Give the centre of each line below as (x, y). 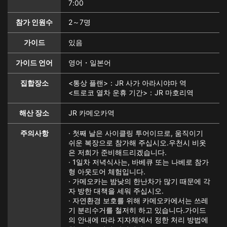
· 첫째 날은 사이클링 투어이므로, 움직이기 (136, 133)
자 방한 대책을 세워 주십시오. (116, 191)
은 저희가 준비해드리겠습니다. (118, 152)
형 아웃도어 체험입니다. (107, 172)
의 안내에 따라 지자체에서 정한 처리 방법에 (138, 220)
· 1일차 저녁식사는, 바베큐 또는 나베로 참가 (139, 162)
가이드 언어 (34, 63)
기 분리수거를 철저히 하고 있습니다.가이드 (137, 210)
